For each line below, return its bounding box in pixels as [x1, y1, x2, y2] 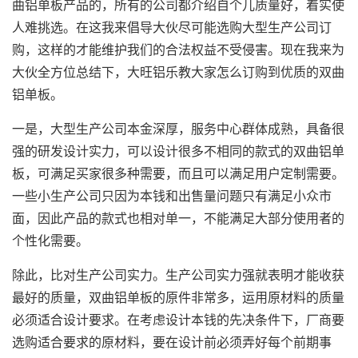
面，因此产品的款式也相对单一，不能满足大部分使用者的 [12, 209, 344, 227]
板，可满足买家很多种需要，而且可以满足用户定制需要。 [12, 164, 344, 182]
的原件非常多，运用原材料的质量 [153, 288, 344, 306]
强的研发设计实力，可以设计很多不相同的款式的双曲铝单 [12, 141, 344, 160]
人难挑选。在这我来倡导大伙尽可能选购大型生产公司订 [12, 18, 332, 36]
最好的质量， [12, 288, 89, 306]
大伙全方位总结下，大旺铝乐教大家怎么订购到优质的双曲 [12, 62, 344, 81]
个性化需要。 [12, 231, 89, 249]
